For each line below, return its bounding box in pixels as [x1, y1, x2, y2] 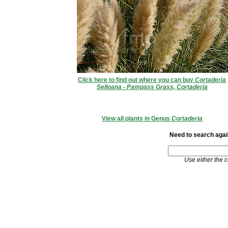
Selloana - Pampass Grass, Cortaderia [97, 83, 208, 91]
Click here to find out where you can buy [78, 76, 195, 83]
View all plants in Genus [102, 115, 172, 122]
